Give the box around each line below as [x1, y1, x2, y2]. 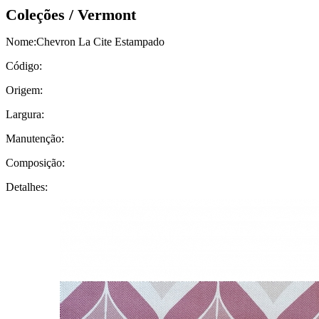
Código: [6, 60, 42, 72]
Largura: [6, 108, 44, 120]
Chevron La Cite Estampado [36, 36, 164, 48]
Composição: [6, 157, 65, 169]
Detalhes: [6, 181, 48, 193]
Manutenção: [6, 132, 64, 145]
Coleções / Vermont [6, 6, 136, 23]
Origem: [6, 84, 43, 96]
